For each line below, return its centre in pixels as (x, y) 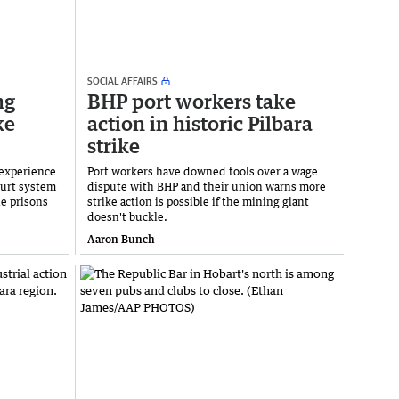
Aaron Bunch (121, 239)
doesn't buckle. (127, 216)
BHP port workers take (191, 101)
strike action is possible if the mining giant (198, 201)
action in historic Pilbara (200, 123)
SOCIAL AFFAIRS (122, 80)
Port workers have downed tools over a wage (203, 171)
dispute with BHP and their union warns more (207, 186)
